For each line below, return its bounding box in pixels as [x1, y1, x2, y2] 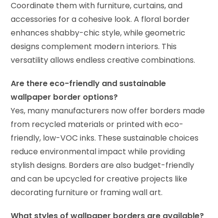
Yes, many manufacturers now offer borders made [11, 105, 205, 117]
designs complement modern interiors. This [11, 41, 177, 53]
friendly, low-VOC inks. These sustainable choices [11, 132, 199, 144]
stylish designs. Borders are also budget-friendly [11, 160, 195, 171]
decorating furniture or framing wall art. [11, 187, 163, 199]
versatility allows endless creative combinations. [11, 54, 196, 66]
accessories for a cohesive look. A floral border [11, 14, 190, 25]
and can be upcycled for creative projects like [11, 173, 188, 185]
